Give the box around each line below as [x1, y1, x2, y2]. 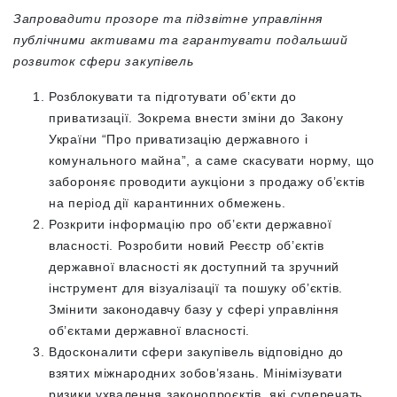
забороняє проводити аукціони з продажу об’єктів [49, 175, 365, 190]
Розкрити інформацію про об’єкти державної [49, 217, 332, 232]
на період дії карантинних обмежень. [49, 196, 286, 211]
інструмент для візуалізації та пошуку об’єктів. [49, 281, 343, 296]
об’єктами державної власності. [49, 323, 250, 339]
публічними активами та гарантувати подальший [13, 33, 348, 48]
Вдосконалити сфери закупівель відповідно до [49, 345, 345, 360]
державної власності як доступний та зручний [49, 260, 340, 275]
